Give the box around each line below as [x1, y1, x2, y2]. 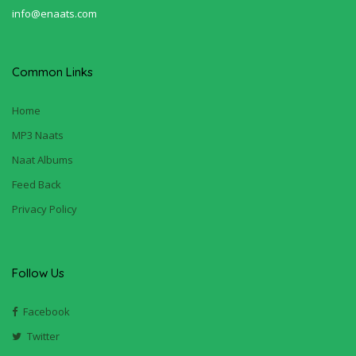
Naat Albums [12, 152, 73, 167]
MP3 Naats [12, 127, 64, 142]
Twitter [27, 328, 60, 343]
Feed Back [12, 176, 61, 192]
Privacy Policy [12, 201, 77, 216]
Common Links [12, 64, 93, 79]
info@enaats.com [12, 6, 97, 21]
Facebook [23, 304, 70, 319]
